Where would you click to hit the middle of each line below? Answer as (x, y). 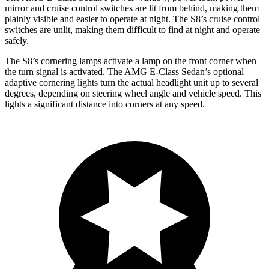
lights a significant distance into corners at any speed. (105, 104)
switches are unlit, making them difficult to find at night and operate (132, 29)
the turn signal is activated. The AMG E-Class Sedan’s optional (124, 71)
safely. (17, 40)
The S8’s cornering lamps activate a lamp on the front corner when (131, 61)
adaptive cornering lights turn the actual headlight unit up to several (131, 82)
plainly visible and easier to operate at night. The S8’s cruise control (132, 19)
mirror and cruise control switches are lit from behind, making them (132, 8)
